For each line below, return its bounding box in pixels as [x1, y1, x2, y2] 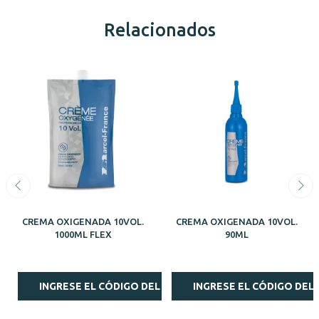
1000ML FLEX [53, 229, 112, 240]
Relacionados [103, 20, 216, 41]
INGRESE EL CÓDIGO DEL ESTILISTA [39, 281, 214, 293]
